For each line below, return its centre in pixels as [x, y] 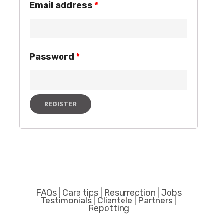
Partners [155, 201]
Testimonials [66, 201]
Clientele [115, 201]
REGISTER [60, 104]
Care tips [80, 193]
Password [53, 57]
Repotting [108, 208]
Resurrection [130, 193]
